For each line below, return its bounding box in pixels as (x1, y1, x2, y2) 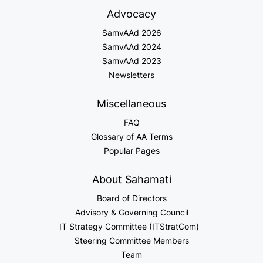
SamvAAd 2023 (102, 56, 161, 66)
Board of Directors (96, 193, 167, 204)
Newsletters (109, 70, 154, 80)
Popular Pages (103, 146, 160, 156)
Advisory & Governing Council (75, 207, 188, 218)
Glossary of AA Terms (90, 131, 173, 142)
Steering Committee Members (74, 235, 189, 246)
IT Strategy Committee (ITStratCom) (59, 221, 204, 232)
